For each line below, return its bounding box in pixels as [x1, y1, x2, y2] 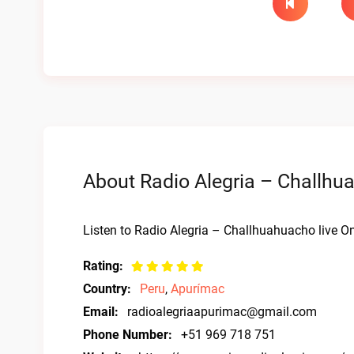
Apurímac [171, 281, 224, 296]
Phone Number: [83, 327, 172, 342]
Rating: [83, 258, 123, 273]
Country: [83, 281, 131, 296]
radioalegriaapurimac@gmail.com [127, 304, 317, 319]
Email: [83, 304, 119, 319]
